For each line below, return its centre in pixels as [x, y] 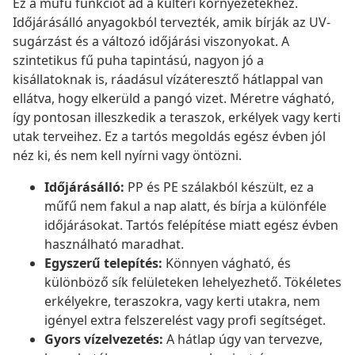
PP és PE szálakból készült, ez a [219, 187]
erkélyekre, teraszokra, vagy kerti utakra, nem [182, 302]
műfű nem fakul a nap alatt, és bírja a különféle [185, 206]
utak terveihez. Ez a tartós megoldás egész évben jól [169, 137]
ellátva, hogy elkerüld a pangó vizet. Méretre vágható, [174, 99]
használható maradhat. [114, 244]
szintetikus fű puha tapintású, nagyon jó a [138, 61]
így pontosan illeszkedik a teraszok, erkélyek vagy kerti [177, 118]
